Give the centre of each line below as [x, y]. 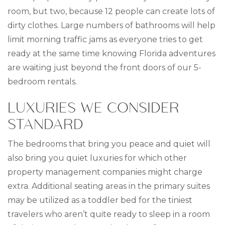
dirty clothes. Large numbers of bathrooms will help [111, 25]
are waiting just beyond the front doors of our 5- [104, 68]
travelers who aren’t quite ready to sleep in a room [109, 214]
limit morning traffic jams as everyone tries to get [105, 39]
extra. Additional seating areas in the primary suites [109, 186]
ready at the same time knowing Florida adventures [111, 53]
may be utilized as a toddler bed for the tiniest [100, 200]
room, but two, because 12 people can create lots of [111, 11]
